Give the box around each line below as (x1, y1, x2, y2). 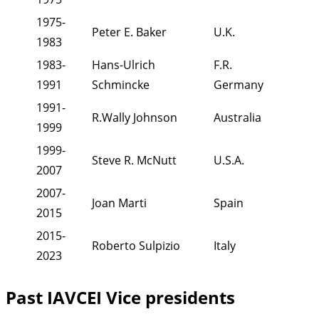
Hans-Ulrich (92, 57, 155, 73)
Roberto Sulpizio (92, 238, 180, 254)
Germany (214, 77, 263, 93)
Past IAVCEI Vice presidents (6, 285, 235, 309)
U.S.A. (214, 152, 244, 169)
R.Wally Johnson (92, 110, 177, 126)
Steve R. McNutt (92, 152, 177, 169)
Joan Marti (92, 195, 147, 211)
